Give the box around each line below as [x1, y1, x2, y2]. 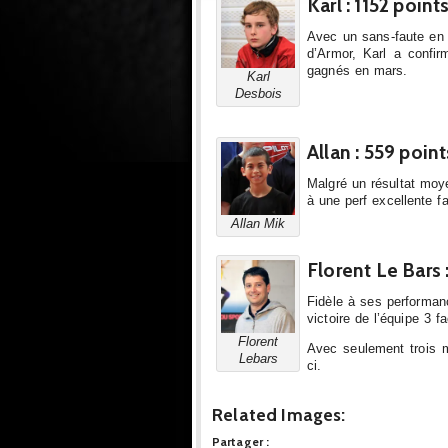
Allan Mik [231, 215, 285, 231]
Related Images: [212, 404, 346, 426]
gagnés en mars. [307, 63, 408, 79]
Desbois [234, 85, 282, 101]
